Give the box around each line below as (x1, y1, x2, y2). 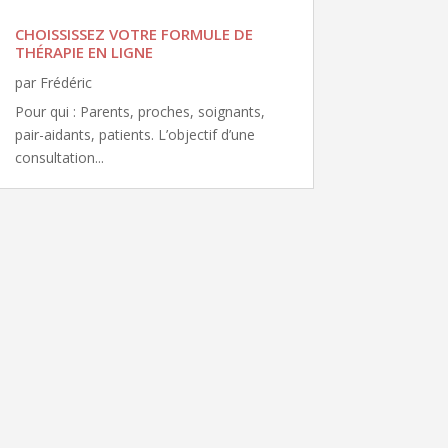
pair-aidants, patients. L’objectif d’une (14, 124, 255, 144)
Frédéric (39, 72, 92, 92)
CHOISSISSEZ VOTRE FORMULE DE (14, 23, 253, 44)
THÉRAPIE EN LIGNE (14, 41, 153, 62)
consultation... (14, 147, 104, 167)
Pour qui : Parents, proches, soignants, (14, 101, 265, 121)
